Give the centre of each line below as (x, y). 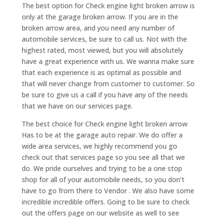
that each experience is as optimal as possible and (101, 73)
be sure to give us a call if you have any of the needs (105, 95)
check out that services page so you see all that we (103, 157)
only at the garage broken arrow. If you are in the (100, 17)
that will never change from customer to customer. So (108, 84)
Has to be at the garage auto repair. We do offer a (102, 135)
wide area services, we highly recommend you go (99, 146)
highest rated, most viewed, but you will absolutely (102, 50)
